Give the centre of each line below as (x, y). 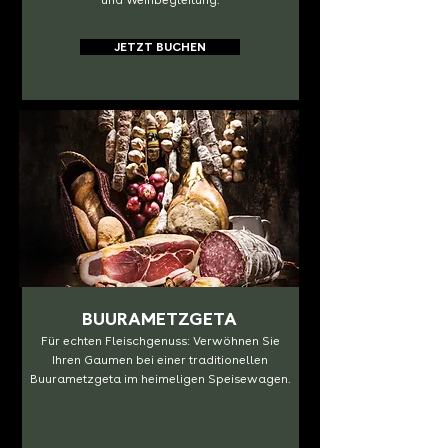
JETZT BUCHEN (159, 47)
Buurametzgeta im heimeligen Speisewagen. (160, 379)
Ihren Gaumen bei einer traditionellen (160, 360)
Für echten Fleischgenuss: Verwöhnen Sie (160, 341)
